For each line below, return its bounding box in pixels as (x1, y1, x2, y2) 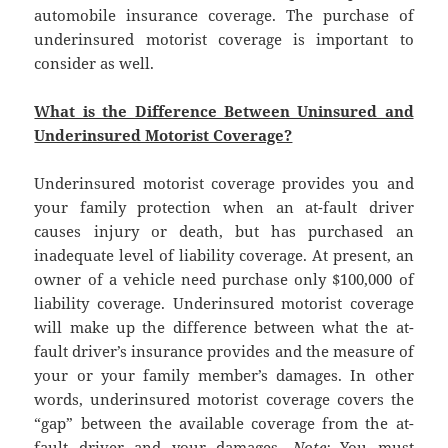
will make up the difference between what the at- (34, 317, 414, 338)
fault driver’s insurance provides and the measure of (34, 341, 414, 362)
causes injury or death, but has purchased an (34, 221, 414, 242)
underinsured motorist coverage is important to (34, 29, 414, 50)
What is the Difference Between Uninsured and (34, 101, 414, 122)
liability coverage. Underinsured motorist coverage (34, 293, 414, 314)
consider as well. (34, 53, 155, 74)
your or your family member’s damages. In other (34, 365, 414, 386)
